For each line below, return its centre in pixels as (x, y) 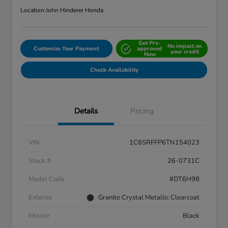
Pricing (142, 111)
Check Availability (114, 70)
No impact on (184, 46)
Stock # (40, 161)
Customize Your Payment (66, 49)
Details (86, 111)
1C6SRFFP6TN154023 (164, 143)
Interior (39, 216)
